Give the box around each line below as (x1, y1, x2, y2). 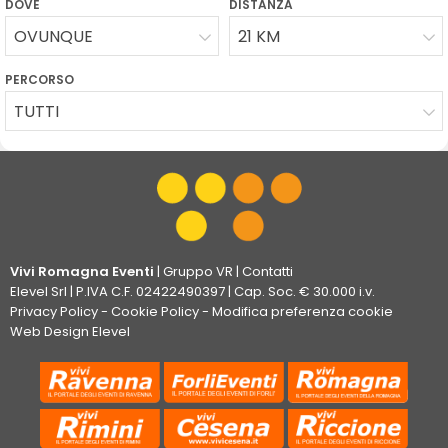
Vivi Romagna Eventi (10, 262, 154, 282)
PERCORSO (5, 71, 74, 89)
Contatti (242, 262, 293, 282)
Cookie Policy (111, 302, 199, 322)
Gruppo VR (163, 262, 233, 282)
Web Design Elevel (10, 322, 130, 342)
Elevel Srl (10, 282, 67, 302)
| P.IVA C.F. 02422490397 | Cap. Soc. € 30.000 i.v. (67, 282, 375, 302)
